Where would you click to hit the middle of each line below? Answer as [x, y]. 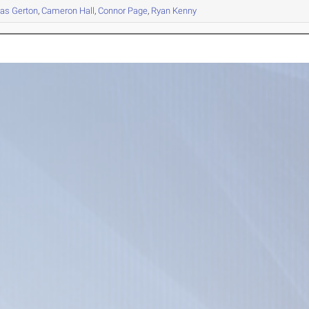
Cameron [60, 11]
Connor [112, 11]
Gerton [24, 11]
